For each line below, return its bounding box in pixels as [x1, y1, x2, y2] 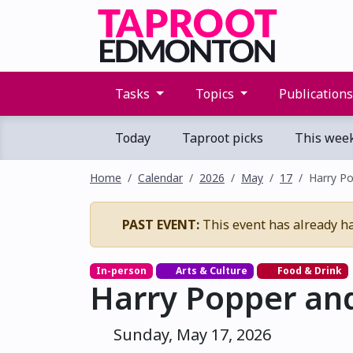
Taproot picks [179, 129, 263, 147]
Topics [191, 85, 237, 102]
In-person [95, 264, 147, 277]
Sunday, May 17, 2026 [110, 324, 271, 346]
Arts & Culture [173, 264, 248, 277]
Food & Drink [274, 264, 342, 277]
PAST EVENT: [122, 216, 199, 233]
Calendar [138, 170, 183, 185]
